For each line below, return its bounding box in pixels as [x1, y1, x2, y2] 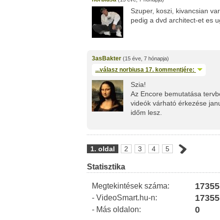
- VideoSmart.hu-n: [92, 193, 157, 202]
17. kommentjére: [144, 66, 196, 73]
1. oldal [90, 145, 115, 153]
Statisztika [87, 163, 125, 171]
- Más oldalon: [92, 205, 141, 214]
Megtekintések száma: [92, 182, 169, 190]
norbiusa [119, 66, 144, 73]
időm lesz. [131, 109, 162, 116]
